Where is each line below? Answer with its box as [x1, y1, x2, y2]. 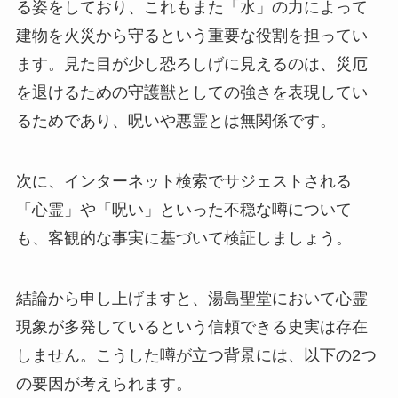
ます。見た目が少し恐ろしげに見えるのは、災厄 [15, 55, 368, 74]
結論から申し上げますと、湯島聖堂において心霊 [15, 290, 368, 308]
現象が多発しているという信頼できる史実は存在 [15, 318, 368, 337]
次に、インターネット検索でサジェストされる [15, 172, 352, 191]
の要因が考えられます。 [15, 375, 192, 394]
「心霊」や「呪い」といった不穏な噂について [15, 201, 352, 219]
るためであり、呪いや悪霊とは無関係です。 [15, 112, 336, 131]
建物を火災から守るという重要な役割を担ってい [15, 27, 368, 45]
